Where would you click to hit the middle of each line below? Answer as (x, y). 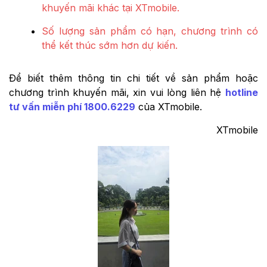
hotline (242, 93)
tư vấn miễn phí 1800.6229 (72, 107)
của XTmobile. (169, 107)
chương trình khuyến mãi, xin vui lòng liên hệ (117, 93)
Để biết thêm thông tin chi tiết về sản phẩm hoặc (133, 78)
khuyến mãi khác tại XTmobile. (111, 8)
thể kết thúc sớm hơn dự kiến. (110, 46)
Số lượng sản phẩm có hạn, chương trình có (150, 31)
